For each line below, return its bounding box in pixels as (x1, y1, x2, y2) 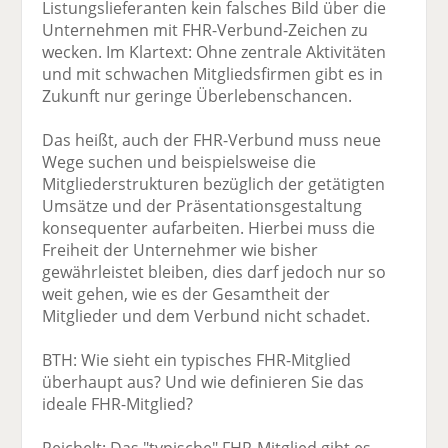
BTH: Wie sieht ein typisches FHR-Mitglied (42, 349, 352, 372)
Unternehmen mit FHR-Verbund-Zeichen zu (42, 19, 369, 42)
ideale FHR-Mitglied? (42, 393, 194, 416)
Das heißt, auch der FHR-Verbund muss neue (42, 129, 382, 152)
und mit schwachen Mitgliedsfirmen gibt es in (42, 63, 384, 86)
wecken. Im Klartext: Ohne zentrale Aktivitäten (42, 41, 387, 64)
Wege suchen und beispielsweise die (42, 151, 317, 174)
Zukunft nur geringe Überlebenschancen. (42, 85, 353, 108)
